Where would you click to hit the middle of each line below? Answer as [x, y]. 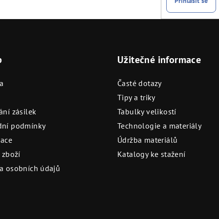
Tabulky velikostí [147, 111]
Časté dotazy [140, 83]
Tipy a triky [136, 97]
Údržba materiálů [148, 140]
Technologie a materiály [160, 125]
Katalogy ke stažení [152, 154]
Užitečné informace [159, 59]
